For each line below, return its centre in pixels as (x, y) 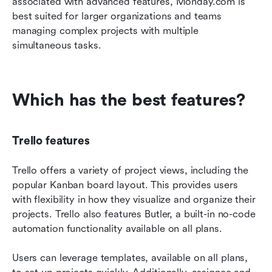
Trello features (51, 141)
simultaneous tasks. (57, 46)
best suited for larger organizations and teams (117, 16)
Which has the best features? (129, 100)
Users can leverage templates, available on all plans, (130, 258)
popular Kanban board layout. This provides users (125, 185)
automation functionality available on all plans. (117, 229)
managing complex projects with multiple (106, 31)
